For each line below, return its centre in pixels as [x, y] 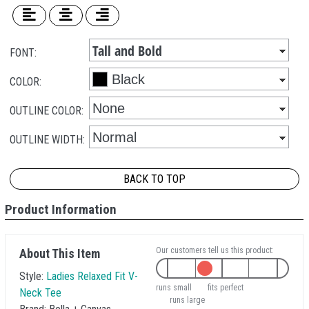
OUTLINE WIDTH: [47, 140]
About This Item [60, 253]
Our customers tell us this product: [215, 250]
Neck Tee [40, 293]
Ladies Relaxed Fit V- [92, 276]
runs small [174, 288]
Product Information [61, 209]
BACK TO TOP [154, 179]
